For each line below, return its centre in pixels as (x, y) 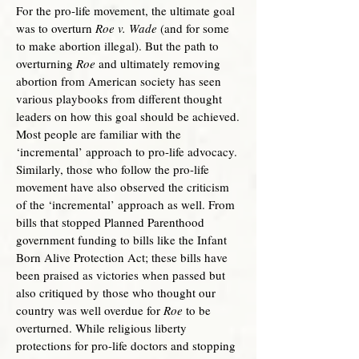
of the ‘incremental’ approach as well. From (125, 204)
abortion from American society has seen (119, 81)
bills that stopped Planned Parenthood (110, 222)
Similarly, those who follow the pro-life (113, 169)
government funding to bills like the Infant (121, 240)
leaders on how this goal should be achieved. (128, 116)
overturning (46, 63)
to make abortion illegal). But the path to (117, 46)
